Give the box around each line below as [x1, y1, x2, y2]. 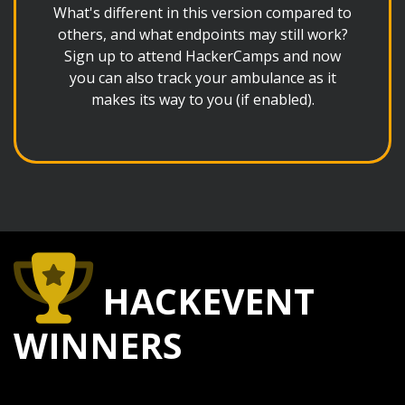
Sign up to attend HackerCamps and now [64, 46, 341, 66]
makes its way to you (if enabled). [90, 89, 315, 109]
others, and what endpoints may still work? [57, 24, 348, 44]
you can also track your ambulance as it [69, 68, 336, 88]
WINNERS [14, 321, 183, 369]
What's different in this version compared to [53, 3, 352, 23]
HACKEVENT [93, 277, 315, 325]
